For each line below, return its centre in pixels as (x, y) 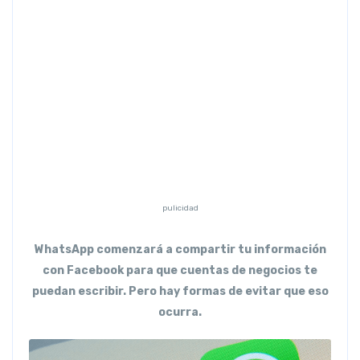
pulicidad (180, 208)
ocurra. (180, 312)
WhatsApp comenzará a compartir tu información (180, 249)
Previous (73, 37)
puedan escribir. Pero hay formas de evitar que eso (180, 291)
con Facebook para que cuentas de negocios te (180, 270)
